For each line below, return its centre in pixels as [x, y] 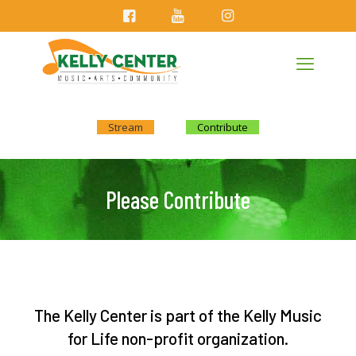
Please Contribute [178, 199]
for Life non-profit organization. [178, 338]
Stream [126, 127]
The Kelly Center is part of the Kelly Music [178, 315]
